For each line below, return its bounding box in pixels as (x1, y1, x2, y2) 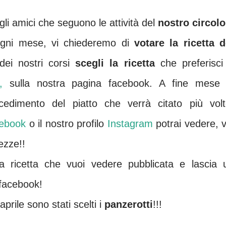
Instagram (107, 118, 156, 129)
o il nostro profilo (26, 118, 107, 129)
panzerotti (104, 199, 153, 210)
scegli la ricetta (75, 58, 155, 69)
